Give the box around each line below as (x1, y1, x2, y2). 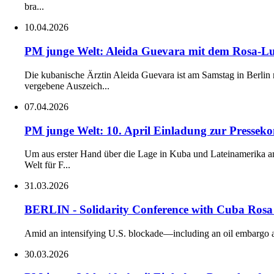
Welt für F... (24, 160, 70, 171)
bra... (24, 1, 44, 12)
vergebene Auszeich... (24, 80, 109, 91)
